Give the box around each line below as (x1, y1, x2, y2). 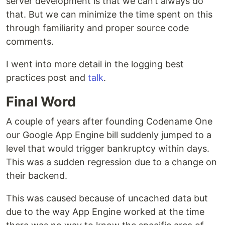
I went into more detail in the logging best (6, 59, 184, 70)
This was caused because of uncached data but (6, 193, 208, 204)
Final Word (6, 93, 76, 110)
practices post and (6, 72, 88, 83)
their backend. (6, 170, 67, 181)
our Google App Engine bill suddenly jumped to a (6, 130, 211, 141)
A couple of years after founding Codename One (6, 116, 212, 127)
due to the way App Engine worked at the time (6, 206, 204, 217)
